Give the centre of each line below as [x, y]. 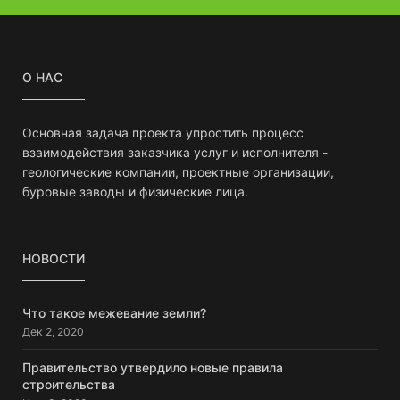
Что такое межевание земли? [114, 312]
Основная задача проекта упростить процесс [163, 132]
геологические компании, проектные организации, [178, 171]
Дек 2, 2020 [53, 331]
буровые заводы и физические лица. [135, 191]
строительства [69, 384]
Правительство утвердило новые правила [153, 367]
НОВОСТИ [54, 258]
